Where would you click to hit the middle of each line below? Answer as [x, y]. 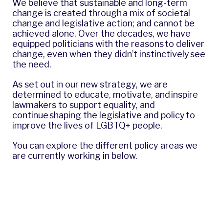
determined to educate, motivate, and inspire [105, 94]
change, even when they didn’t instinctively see [109, 54]
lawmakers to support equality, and [84, 105]
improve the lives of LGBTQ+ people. [89, 125]
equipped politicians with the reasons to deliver [108, 44]
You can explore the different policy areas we [105, 145]
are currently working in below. [76, 155]
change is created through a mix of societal [101, 13]
